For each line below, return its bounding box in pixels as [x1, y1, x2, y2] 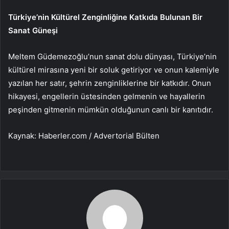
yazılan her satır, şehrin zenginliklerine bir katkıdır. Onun [8, 78, 211, 88]
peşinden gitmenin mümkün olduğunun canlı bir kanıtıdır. [8, 105, 213, 115]
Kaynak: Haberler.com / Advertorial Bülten [8, 131, 159, 141]
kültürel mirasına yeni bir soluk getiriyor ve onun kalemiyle [8, 65, 219, 75]
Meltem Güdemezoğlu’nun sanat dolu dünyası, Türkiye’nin [8, 52, 217, 62]
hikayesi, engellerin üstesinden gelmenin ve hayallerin [8, 91, 205, 102]
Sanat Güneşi [8, 26, 58, 36]
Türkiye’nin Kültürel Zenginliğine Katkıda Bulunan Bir [8, 12, 202, 22]
